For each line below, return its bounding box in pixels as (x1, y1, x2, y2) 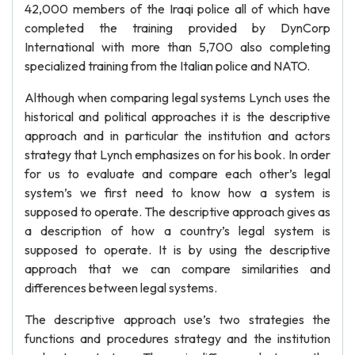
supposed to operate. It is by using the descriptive (25, 242, 330, 258)
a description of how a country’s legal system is (25, 223, 330, 239)
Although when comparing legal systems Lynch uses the (25, 90, 330, 105)
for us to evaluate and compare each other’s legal (25, 166, 330, 181)
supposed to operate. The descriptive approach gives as (25, 204, 330, 219)
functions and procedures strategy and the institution (25, 330, 330, 346)
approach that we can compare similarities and (25, 261, 330, 277)
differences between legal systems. (25, 280, 217, 296)
